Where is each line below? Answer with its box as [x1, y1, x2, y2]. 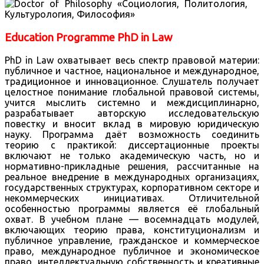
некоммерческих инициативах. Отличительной [5, 193, 259, 204]
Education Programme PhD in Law [5, 31, 173, 44]
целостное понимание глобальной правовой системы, [5, 87, 259, 98]
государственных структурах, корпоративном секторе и [5, 182, 259, 193]
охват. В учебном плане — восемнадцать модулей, [5, 214, 259, 225]
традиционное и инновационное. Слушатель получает [5, 76, 259, 87]
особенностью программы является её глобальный [5, 203, 259, 214]
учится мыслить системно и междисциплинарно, [5, 97, 259, 108]
